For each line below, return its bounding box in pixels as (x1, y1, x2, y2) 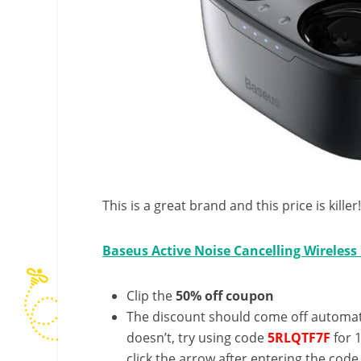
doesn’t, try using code (127, 328, 268, 346)
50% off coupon (176, 286, 274, 305)
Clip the (127, 286, 176, 305)
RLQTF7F (275, 328, 330, 346)
